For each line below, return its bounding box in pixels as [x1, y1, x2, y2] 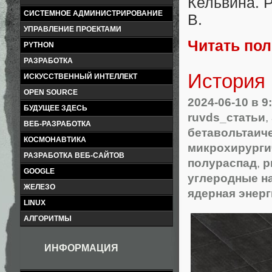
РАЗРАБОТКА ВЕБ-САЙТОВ [24, 151, 124, 160]
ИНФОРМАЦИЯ [44, 243, 118, 253]
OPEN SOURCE [24, 88, 78, 97]
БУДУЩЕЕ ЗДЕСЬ [24, 104, 87, 112]
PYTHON [24, 41, 54, 49]
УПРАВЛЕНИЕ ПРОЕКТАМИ [24, 25, 121, 33]
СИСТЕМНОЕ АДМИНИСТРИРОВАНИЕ [24, 9, 163, 18]
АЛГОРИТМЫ [24, 214, 72, 223]
